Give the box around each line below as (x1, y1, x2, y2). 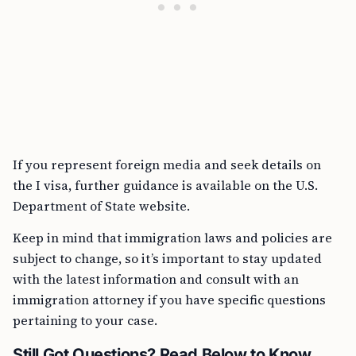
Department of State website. (13, 197, 190, 215)
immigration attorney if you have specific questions (13, 291, 326, 308)
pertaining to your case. (13, 311, 157, 329)
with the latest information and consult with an (13, 270, 299, 288)
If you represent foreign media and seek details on (13, 156, 321, 173)
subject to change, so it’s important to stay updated (13, 250, 322, 267)
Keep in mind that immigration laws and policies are (13, 229, 332, 246)
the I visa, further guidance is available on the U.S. (13, 176, 318, 194)
